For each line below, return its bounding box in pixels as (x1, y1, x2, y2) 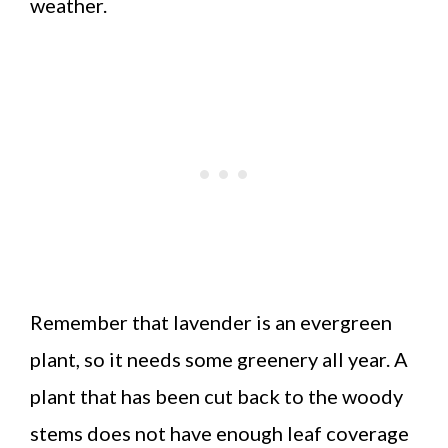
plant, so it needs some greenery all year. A (30, 346, 408, 371)
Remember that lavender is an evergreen (30, 309, 392, 334)
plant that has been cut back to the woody (30, 383, 403, 408)
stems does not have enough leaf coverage (30, 420, 409, 445)
